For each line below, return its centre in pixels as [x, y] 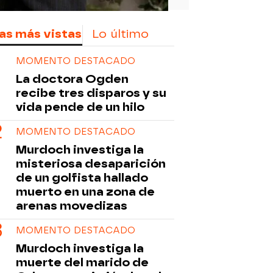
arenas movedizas [72, 205]
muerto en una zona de [85, 191]
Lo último [120, 34]
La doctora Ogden [72, 79]
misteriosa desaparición [91, 163]
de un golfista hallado [82, 177]
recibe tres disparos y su [91, 93]
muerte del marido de [82, 262]
